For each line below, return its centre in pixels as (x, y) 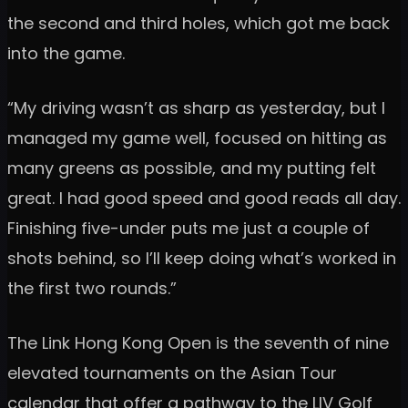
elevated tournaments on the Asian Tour (172, 373)
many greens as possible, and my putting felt (192, 168)
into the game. (66, 54)
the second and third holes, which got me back (199, 24)
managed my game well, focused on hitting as (197, 138)
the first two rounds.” (92, 289)
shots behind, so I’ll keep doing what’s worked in (202, 259)
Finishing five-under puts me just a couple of (189, 229)
